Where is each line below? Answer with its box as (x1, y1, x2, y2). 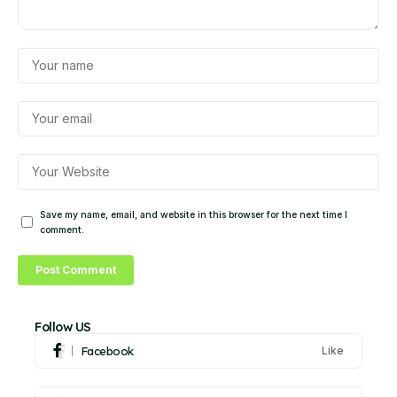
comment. (40, 223, 84, 236)
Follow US (35, 318, 91, 335)
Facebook (80, 343, 134, 358)
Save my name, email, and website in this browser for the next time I (40, 208, 347, 221)
